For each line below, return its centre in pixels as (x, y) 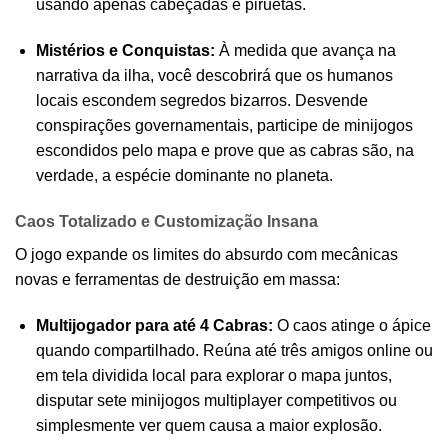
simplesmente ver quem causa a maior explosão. (208, 425)
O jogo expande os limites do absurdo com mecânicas (206, 255)
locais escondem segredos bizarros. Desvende (201, 101)
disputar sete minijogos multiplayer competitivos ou (216, 400)
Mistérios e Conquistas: (125, 51)
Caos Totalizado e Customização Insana (166, 222)
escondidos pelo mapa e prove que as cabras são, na (224, 151)
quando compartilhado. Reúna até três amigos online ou (234, 350)
